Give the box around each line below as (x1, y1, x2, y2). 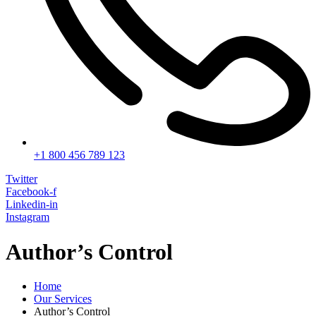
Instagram (6, 211, 49, 224)
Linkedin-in (6, 198, 58, 211)
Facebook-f (6, 186, 56, 198)
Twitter (6, 173, 37, 186)
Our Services (34, 293, 92, 305)
